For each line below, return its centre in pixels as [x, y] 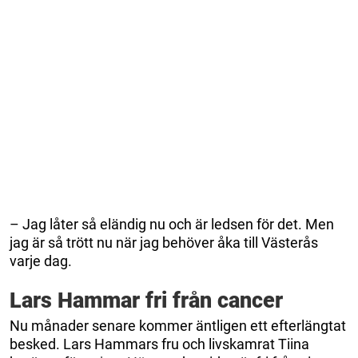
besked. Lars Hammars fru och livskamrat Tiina [159, 344]
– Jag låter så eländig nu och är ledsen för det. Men [172, 224]
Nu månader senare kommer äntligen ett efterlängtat [178, 325]
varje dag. [41, 261]
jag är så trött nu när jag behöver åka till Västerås [164, 242]
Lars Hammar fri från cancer [146, 300]
